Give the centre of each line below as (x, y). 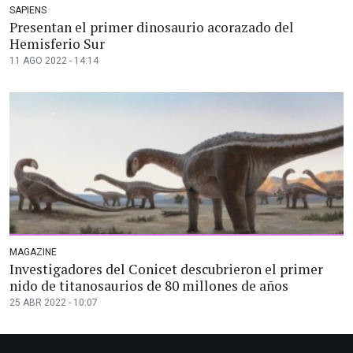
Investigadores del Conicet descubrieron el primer (166, 269)
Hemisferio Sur (57, 44)
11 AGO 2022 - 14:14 (54, 61)
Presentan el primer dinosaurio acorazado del (152, 28)
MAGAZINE (33, 253)
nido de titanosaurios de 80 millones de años (149, 286)
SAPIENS (28, 11)
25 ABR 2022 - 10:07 (54, 303)
